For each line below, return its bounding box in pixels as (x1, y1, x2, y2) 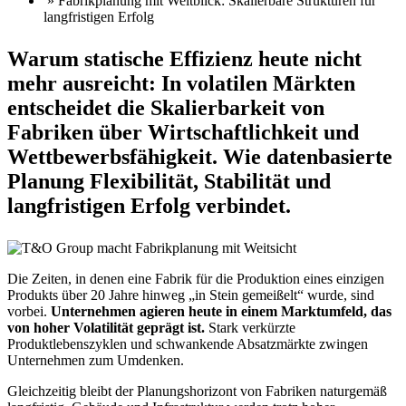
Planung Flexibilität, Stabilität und (7, 169, 331, 193)
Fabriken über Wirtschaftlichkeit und (7, 120, 359, 144)
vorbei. (7, 303, 51, 319)
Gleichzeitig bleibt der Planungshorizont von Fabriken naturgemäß (7, 382, 387, 399)
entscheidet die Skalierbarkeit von (7, 95, 324, 120)
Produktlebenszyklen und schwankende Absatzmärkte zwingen (7, 335, 368, 352)
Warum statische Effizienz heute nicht (7, 46, 362, 71)
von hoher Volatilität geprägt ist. (7, 319, 205, 335)
